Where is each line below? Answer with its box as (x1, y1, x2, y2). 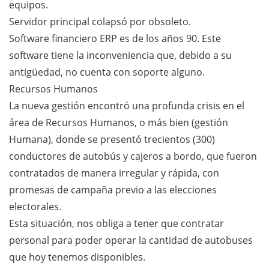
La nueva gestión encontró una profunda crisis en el (9, 98, 244, 112)
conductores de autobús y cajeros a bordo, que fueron (9, 149, 257, 163)
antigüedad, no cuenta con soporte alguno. (9, 65, 205, 79)
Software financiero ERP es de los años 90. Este (9, 31, 221, 45)
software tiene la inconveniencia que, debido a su (9, 48, 232, 62)
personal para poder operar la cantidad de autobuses (9, 233, 253, 247)
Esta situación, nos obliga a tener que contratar (9, 216, 224, 230)
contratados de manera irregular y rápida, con (9, 166, 219, 180)
